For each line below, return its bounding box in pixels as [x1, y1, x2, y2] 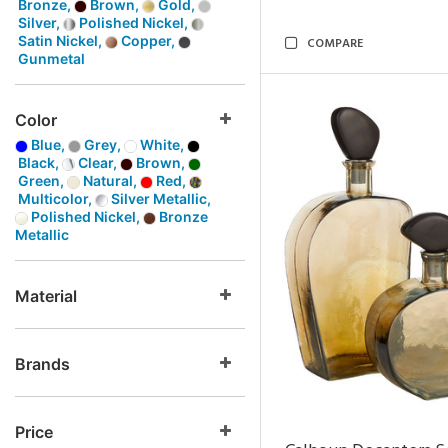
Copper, [118, 32, 178, 49]
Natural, [80, 172, 140, 189]
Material [15, 286, 77, 306]
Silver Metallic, [108, 190, 211, 207]
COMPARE [307, 34, 363, 54]
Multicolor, [15, 190, 95, 207]
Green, [15, 172, 67, 189]
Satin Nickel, [15, 32, 105, 49]
